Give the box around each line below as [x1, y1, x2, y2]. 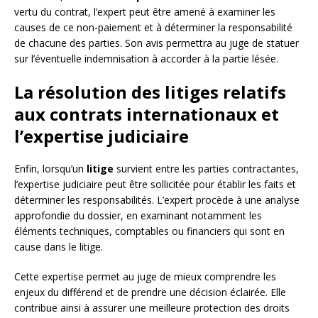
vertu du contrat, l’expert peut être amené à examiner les [14, 4, 275, 18]
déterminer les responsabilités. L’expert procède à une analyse [14, 192, 300, 207]
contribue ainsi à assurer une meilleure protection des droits [14, 300, 290, 314]
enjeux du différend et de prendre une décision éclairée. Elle [14, 285, 286, 299]
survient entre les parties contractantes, [114, 161, 299, 175]
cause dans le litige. [14, 239, 103, 253]
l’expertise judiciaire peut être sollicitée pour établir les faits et [14, 177, 296, 191]
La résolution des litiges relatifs [14, 79, 286, 104]
